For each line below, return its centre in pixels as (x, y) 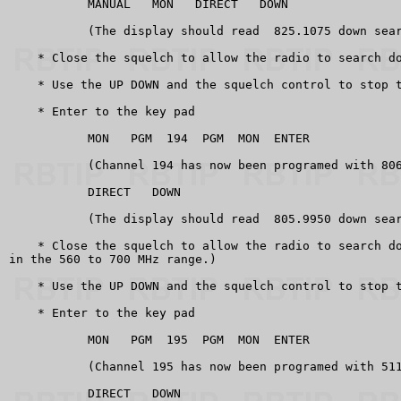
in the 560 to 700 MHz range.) (113, 259)
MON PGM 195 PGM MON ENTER (159, 339)
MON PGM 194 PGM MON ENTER (159, 138)
